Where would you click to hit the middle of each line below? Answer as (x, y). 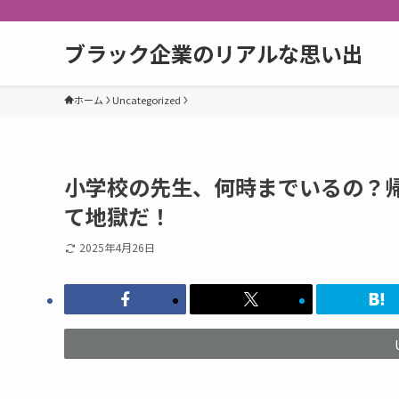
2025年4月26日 (117, 247)
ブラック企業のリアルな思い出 (214, 53)
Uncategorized (147, 100)
